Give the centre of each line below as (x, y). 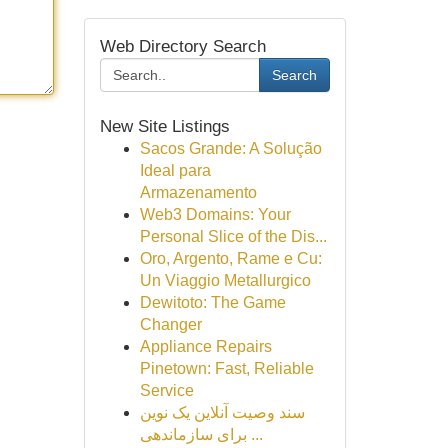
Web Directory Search (182, 46)
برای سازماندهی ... (254, 434)
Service (166, 390)
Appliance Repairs (205, 346)
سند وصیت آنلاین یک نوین (222, 412)
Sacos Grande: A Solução (230, 148)
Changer (170, 324)
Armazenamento (198, 192)
